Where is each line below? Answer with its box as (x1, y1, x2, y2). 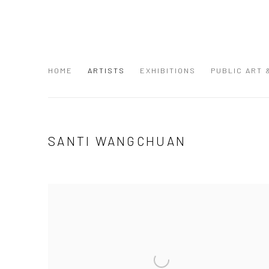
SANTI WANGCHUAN (48, 133, 187, 148)
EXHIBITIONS (140, 65, 196, 75)
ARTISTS (88, 65, 125, 75)
